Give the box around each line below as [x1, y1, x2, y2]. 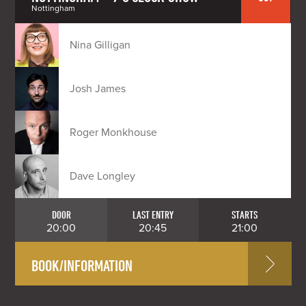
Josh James [70, 82, 126, 96]
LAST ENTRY [132, 208, 173, 221]
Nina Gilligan [70, 38, 131, 52]
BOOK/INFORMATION [31, 255, 133, 274]
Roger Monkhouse [70, 126, 158, 139]
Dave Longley [70, 169, 136, 183]
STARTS [232, 208, 258, 221]
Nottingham [31, 3, 76, 13]
